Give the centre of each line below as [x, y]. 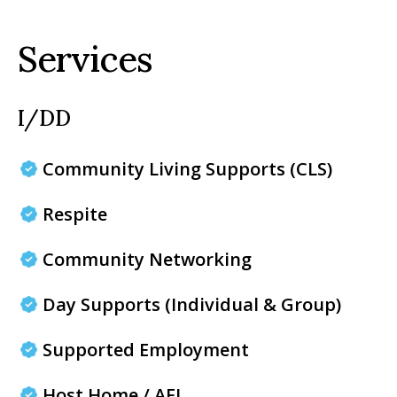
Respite [75, 214]
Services [85, 59]
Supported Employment [146, 350]
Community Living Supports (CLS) [187, 169]
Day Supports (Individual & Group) [192, 304]
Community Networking [147, 259]
